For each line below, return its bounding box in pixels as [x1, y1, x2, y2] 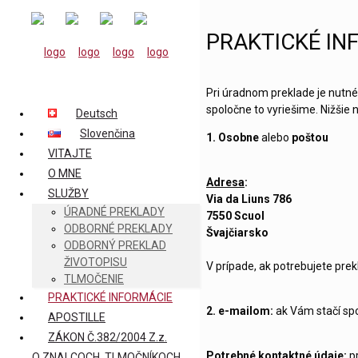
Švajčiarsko [206, 226, 268, 240]
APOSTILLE [48, 311, 105, 324]
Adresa [206, 176, 245, 189]
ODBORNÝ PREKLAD [64, 239, 166, 252]
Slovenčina [80, 127, 136, 140]
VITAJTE [48, 147, 92, 160]
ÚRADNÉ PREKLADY [64, 205, 165, 218]
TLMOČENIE [64, 272, 124, 285]
